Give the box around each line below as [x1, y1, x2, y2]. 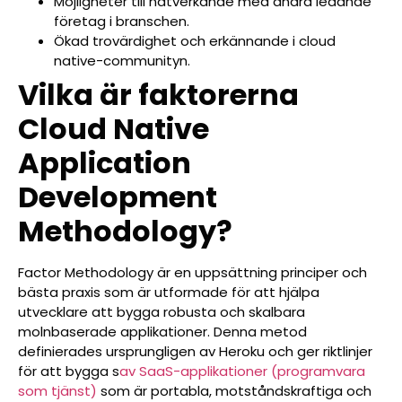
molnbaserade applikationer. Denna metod [18, 321, 307, 341]
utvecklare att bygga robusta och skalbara [18, 301, 305, 321]
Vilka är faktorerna [18, 74, 299, 115]
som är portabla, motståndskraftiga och [97, 380, 371, 400]
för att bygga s [18, 361, 119, 380]
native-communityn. [54, 50, 190, 70]
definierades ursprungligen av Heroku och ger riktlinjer [18, 341, 372, 361]
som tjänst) [18, 380, 97, 400]
